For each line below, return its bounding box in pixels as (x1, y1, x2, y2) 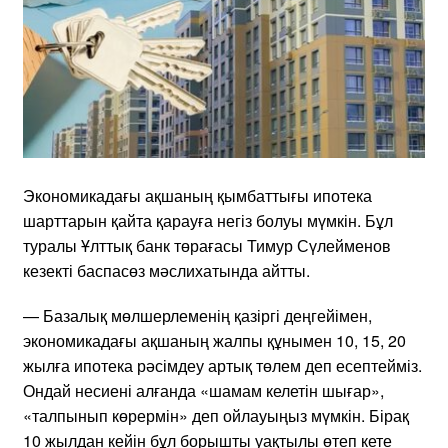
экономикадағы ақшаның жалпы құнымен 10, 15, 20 (23, 328, 406, 352)
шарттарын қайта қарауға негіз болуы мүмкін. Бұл (23, 208, 393, 232)
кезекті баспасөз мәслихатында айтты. (23, 258, 310, 282)
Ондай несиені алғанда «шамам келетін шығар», (23, 378, 384, 402)
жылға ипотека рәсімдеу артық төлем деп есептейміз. (23, 353, 422, 377)
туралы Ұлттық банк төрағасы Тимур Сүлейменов (23, 233, 391, 257)
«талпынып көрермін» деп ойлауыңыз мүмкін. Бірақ (23, 403, 409, 427)
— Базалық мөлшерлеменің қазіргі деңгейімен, (23, 303, 372, 327)
